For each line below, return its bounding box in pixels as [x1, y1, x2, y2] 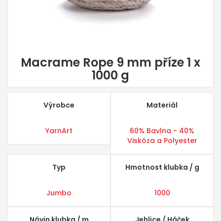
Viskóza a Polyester [127, 136, 197, 146]
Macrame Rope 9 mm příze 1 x [21, 54, 200, 71]
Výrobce [43, 100, 74, 110]
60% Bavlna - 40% [130, 126, 194, 136]
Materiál [147, 100, 178, 110]
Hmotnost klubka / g [125, 162, 199, 172]
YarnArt [45, 126, 73, 136]
